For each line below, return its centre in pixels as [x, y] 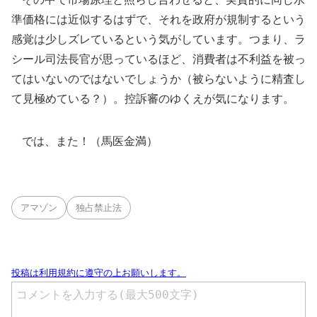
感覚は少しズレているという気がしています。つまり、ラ [158, 39]
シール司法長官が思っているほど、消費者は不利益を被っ [158, 59]
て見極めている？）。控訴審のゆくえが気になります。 [153, 98]
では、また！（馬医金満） [85, 141]
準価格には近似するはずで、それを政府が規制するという [158, 19]
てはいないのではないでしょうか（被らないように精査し [158, 79]
